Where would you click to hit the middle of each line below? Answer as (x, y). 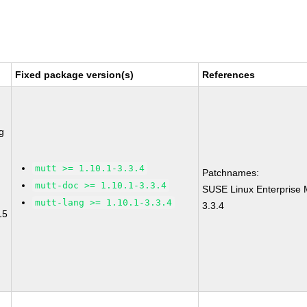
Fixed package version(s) (75, 75)
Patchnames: (231, 173)
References (229, 75)
